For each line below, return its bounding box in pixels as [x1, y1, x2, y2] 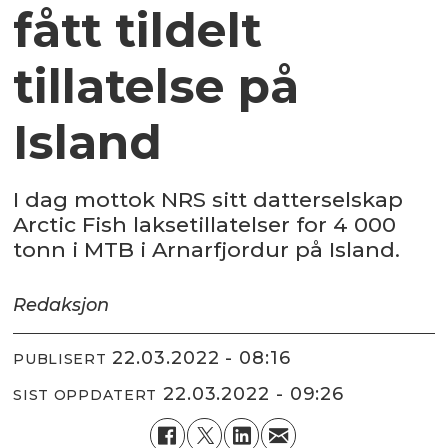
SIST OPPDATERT [13, 385, 158, 404]
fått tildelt [13, 2, 263, 60]
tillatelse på [13, 58, 300, 116]
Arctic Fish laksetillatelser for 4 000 [13, 212, 397, 238]
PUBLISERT [13, 349, 107, 368]
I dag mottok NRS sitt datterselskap [13, 187, 404, 213]
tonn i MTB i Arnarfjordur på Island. [13, 237, 407, 263]
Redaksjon [13, 294, 110, 317]
